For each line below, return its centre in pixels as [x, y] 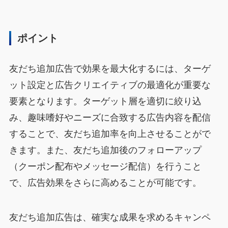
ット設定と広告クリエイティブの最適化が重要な [110, 85]
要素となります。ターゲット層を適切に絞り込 [105, 101]
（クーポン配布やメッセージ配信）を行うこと [105, 166]
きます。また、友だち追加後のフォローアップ [105, 150]
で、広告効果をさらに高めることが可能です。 [105, 182]
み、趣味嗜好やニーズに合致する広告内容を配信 [110, 117]
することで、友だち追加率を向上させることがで [110, 134]
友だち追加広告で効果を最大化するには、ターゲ [110, 68]
